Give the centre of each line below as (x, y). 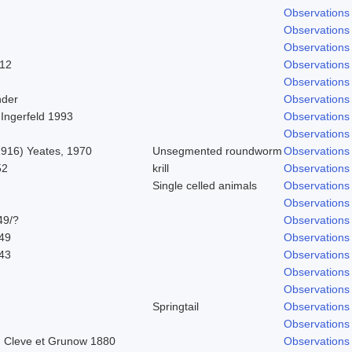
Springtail (176, 306)
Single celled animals (205, 185)
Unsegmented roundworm (217, 150)
